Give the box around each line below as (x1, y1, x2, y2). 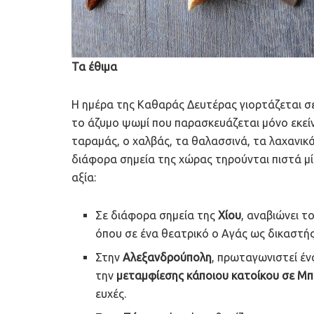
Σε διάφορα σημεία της (95, 209, 219, 222)
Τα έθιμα (71, 60, 117, 74)
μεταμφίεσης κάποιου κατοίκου (116, 269, 280, 282)
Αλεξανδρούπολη (123, 251, 212, 264)
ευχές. (95, 287, 127, 301)
